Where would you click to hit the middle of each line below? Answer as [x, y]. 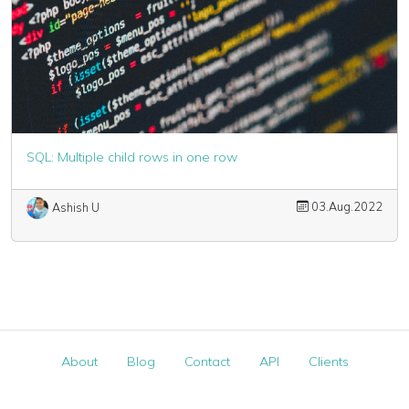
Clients [328, 362]
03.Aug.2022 [346, 206]
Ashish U [76, 207]
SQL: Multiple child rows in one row [132, 157]
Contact [207, 362]
